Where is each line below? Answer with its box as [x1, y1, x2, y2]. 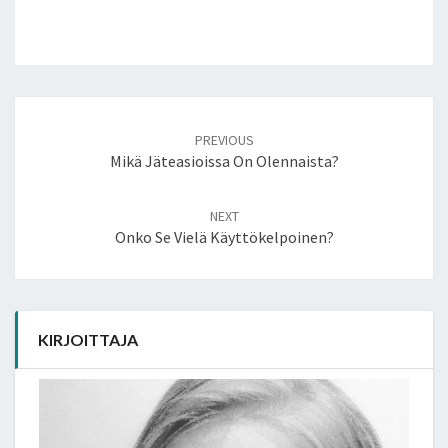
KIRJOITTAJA [38, 329, 138, 349]
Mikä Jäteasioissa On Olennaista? [109, 150, 339, 171]
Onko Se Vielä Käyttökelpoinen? [114, 226, 334, 247]
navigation [15, 138, 120, 166]
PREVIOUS [194, 130, 254, 149]
